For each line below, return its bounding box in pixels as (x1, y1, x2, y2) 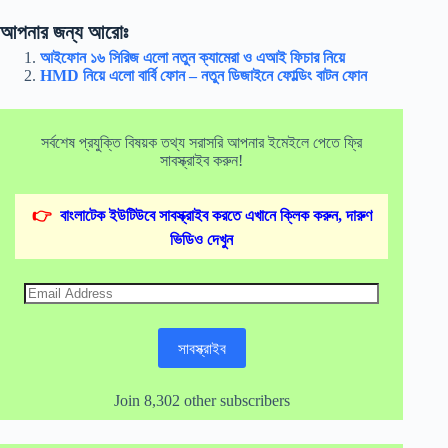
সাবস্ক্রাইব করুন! (160, 152, 244, 170)
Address (23, 299, 75, 316)
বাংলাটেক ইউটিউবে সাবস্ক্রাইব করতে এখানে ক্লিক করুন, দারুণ (59, 207, 372, 225)
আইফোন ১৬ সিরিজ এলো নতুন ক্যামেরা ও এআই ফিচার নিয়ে (40, 49, 345, 67)
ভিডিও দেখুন (170, 231, 234, 249)
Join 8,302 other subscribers (113, 392, 290, 410)
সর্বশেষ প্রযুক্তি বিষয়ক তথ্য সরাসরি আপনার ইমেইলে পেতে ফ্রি (41, 134, 363, 152)
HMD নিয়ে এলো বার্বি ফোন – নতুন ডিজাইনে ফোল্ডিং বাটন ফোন (40, 67, 367, 85)
